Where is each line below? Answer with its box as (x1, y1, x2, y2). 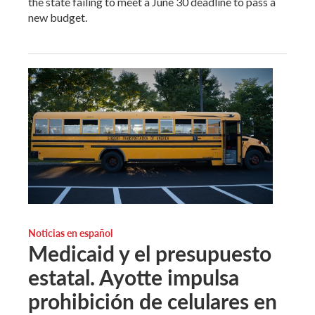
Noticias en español (28, 226, 112, 240)
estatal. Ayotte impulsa (28, 262, 239, 292)
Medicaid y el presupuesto (28, 238, 271, 269)
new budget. (28, 10, 87, 24)
